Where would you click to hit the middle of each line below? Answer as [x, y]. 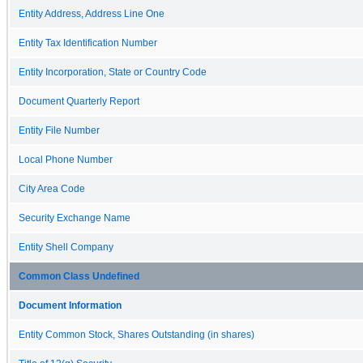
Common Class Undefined [79, 276]
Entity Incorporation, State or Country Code [113, 72]
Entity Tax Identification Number [88, 43]
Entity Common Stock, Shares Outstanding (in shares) [137, 334]
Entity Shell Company [66, 247]
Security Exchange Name [75, 218]
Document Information [70, 305]
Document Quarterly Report [79, 101]
